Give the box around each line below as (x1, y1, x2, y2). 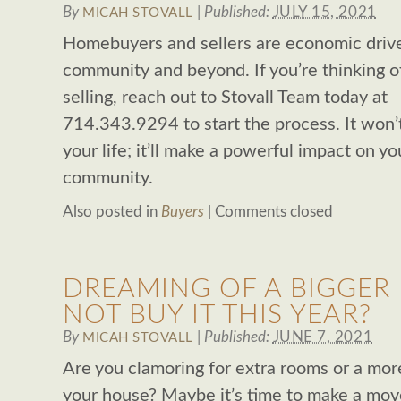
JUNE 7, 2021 (272, 329, 373, 345)
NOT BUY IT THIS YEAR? (63, 302, 371, 328)
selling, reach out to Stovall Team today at (63, 89, 388, 107)
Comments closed (215, 204, 333, 219)
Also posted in (63, 204, 161, 219)
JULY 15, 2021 (272, 4, 377, 20)
